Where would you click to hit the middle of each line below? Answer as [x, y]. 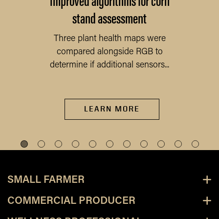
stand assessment [109, 18]
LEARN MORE [112, 109]
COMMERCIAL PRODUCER [71, 201]
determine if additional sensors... [109, 66]
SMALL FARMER [46, 180]
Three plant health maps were [109, 39]
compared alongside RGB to [109, 52]
